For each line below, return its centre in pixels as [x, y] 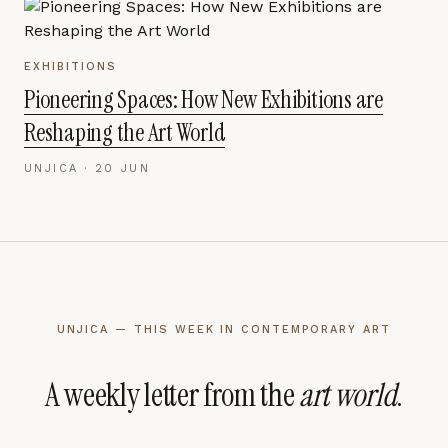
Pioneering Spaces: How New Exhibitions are [203, 99]
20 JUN [122, 168]
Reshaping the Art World [125, 132]
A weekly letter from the [172, 395]
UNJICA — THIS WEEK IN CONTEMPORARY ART [224, 329]
